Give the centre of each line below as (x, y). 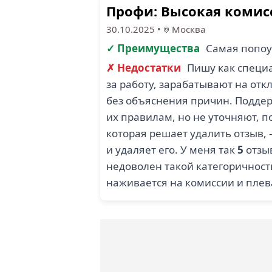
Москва (187, 29)
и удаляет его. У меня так (172, 150)
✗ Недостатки (144, 68)
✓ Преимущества (153, 48)
